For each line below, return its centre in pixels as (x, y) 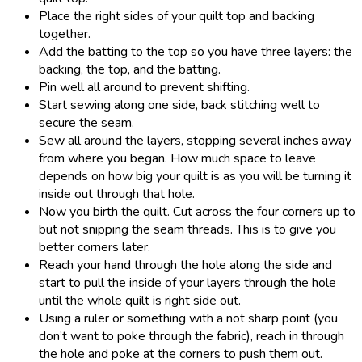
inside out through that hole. (117, 194)
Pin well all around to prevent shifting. (144, 87)
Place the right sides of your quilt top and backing (177, 16)
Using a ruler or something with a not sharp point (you (188, 318)
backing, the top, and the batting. (130, 69)
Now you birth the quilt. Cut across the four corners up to (197, 211)
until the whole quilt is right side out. (140, 300)
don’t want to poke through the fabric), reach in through (192, 336)
